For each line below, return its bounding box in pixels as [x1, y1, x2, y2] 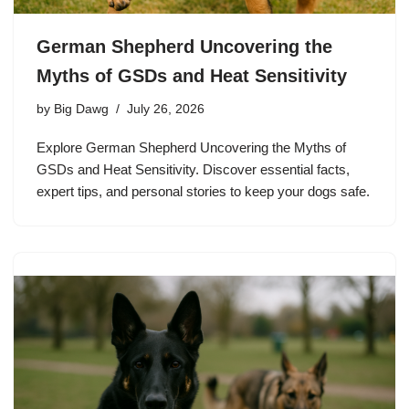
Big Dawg [54, 102, 109, 117]
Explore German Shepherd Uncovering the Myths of [37, 140, 346, 156]
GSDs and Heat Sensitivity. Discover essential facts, [37, 162, 350, 178]
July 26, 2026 [127, 102, 204, 117]
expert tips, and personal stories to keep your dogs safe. [37, 184, 370, 200]
